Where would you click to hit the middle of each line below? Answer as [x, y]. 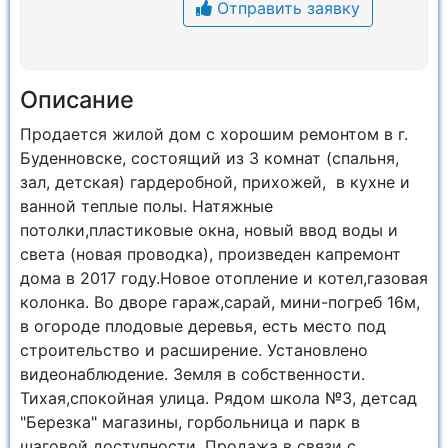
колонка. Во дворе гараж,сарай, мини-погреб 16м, [220, 302]
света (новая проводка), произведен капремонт [210, 254]
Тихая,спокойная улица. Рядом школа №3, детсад [218, 398]
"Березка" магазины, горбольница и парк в [190, 422]
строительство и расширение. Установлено [194, 350]
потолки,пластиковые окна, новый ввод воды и [209, 230]
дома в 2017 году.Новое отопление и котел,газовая [224, 278]
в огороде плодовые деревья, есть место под [203, 326]
